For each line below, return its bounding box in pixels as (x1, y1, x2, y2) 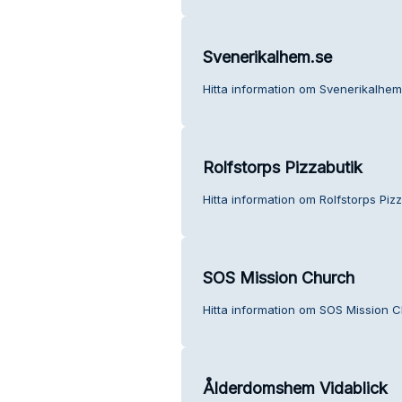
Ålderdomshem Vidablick (202, 378, 388, 398)
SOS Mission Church (202, 267, 354, 287)
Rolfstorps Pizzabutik (202, 157, 363, 177)
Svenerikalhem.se (202, 47, 332, 66)
